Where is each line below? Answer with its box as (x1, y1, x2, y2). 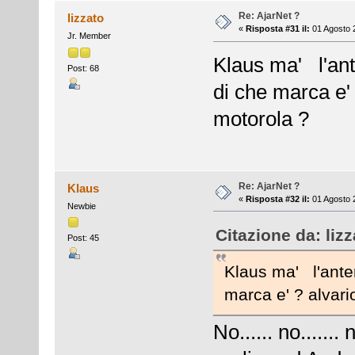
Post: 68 (67, 63, 99, 73)
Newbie (67, 200, 96, 211)
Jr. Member (67, 31, 111, 41)
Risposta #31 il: (245, 24, 310, 34)
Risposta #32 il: (245, 193, 310, 204)
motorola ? (212, 107, 315, 132)
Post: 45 (67, 232, 99, 242)
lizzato (67, 11, 105, 25)
